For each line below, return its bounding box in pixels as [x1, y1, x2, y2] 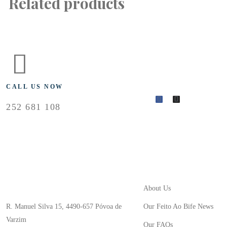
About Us [143, 184, 171, 192]
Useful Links [143, 154, 206, 168]
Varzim [6, 216, 26, 223]
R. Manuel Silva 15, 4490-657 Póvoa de [6, 203, 122, 210]
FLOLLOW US [155, 71, 209, 79]
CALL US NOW [6, 83, 63, 90]
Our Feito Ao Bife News [143, 203, 213, 210]
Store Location [6, 155, 70, 167]
